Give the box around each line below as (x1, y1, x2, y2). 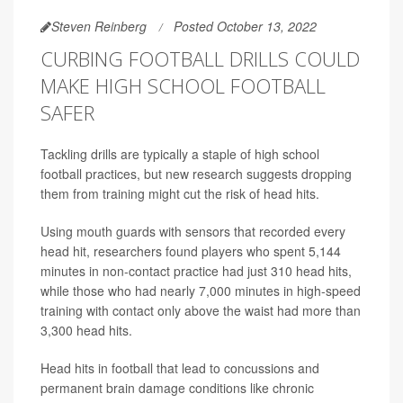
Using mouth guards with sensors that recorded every (40, 221, 345, 240)
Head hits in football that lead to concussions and (40, 358, 319, 377)
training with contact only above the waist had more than (40, 300, 361, 319)
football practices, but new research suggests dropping (40, 164, 352, 183)
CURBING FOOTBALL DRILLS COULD (40, 44, 360, 72)
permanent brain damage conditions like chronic (40, 378, 314, 397)
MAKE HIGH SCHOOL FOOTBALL (40, 71, 326, 99)
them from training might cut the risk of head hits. (40, 184, 319, 202)
